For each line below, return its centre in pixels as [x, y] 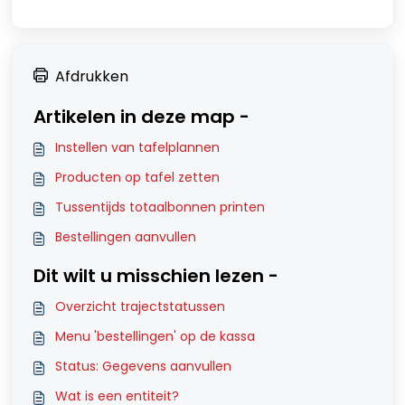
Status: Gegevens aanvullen [143, 366]
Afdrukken [92, 76]
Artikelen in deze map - [141, 116]
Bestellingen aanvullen [126, 236]
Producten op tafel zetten [137, 177]
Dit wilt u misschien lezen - [156, 275]
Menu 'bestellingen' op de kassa [155, 336]
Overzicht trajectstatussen [140, 306]
